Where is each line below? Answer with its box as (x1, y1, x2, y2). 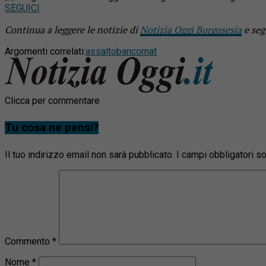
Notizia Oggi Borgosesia (140, 23, 242, 36)
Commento (5, 235, 52, 247)
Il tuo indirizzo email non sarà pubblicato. (5, 148, 174, 160)
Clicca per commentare (5, 94, 100, 106)
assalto (85, 45, 116, 57)
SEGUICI (5, 2, 40, 14)
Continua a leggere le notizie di (5, 23, 140, 36)
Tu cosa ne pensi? (5, 121, 99, 134)
